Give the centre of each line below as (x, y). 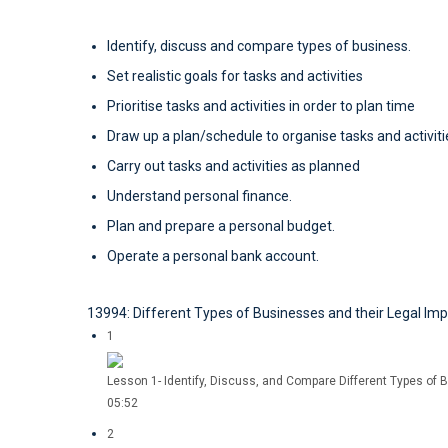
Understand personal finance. (199, 196)
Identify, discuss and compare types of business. (259, 46)
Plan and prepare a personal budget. (221, 226)
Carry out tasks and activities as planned (233, 166)
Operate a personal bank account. (213, 256)
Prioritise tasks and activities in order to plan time (261, 106)
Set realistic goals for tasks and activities (235, 76)
